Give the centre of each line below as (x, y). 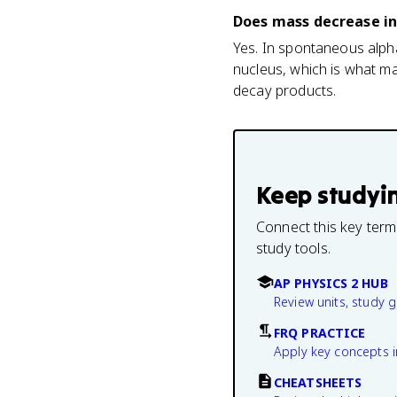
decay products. (285, 90)
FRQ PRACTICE (320, 333)
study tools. (293, 248)
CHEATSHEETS (318, 382)
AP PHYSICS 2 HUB (331, 283)
